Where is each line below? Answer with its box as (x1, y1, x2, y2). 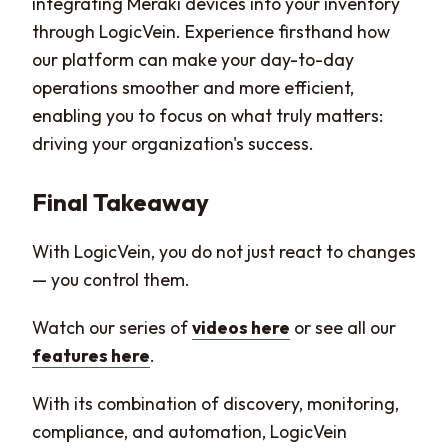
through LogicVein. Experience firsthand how (32, 19, 390, 43)
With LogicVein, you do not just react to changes (32, 240, 416, 264)
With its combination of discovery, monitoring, (32, 392, 399, 416)
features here (32, 344, 150, 368)
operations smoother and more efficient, (32, 75, 354, 99)
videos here (192, 316, 290, 340)
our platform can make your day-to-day (32, 47, 354, 71)
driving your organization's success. (32, 131, 314, 155)
